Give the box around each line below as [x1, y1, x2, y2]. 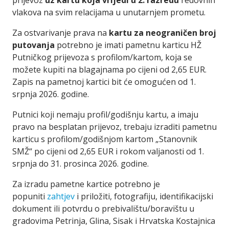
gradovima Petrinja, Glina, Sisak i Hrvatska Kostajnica [12, 215, 215, 226]
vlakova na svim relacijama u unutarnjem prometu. [12, 7, 205, 18]
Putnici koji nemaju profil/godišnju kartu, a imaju [12, 109, 198, 120]
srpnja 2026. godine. [12, 88, 91, 100]
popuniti [12, 191, 47, 202]
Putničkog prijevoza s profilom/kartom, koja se [12, 52, 192, 63]
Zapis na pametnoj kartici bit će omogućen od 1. [12, 76, 196, 87]
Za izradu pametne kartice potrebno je [12, 178, 160, 190]
